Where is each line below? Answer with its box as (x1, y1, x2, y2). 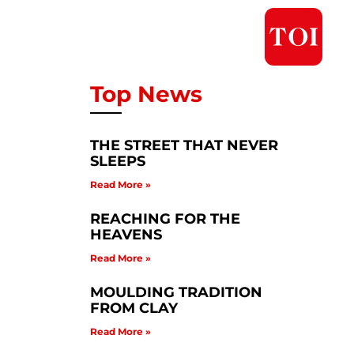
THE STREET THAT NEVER (89, 136, 278, 154)
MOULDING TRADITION (89, 283, 262, 301)
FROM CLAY (89, 299, 178, 317)
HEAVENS (89, 225, 162, 243)
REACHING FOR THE (89, 209, 240, 228)
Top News (89, 80, 202, 107)
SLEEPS (89, 152, 145, 170)
